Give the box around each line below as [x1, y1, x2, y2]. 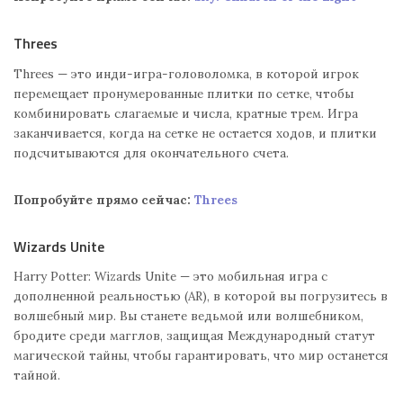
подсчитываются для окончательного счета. [13, 144, 289, 161]
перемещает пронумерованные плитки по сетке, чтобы [13, 85, 354, 102]
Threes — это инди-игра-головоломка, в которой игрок [13, 65, 359, 82]
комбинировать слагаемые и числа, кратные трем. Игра [13, 104, 358, 121]
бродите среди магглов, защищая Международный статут [13, 327, 375, 344]
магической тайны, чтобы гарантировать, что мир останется [13, 346, 389, 363]
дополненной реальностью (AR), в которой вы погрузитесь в [13, 287, 388, 304]
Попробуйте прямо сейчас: [13, 191, 194, 208]
